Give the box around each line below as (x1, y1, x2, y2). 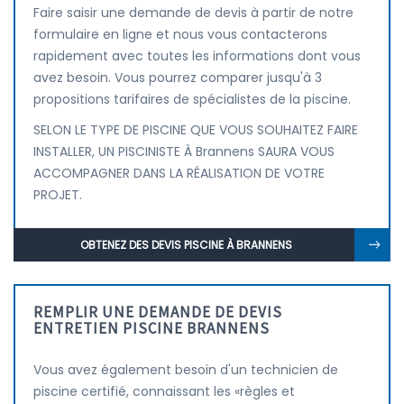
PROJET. (33, 186, 82, 204)
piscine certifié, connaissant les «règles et (33, 382, 295, 400)
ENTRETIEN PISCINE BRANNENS (33, 318, 270, 338)
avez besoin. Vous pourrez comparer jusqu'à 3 (33, 69, 322, 87)
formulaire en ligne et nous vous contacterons (33, 25, 327, 43)
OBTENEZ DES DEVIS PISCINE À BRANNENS (80, 237, 292, 252)
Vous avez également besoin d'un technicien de (33, 361, 338, 379)
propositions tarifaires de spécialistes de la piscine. (33, 90, 351, 108)
